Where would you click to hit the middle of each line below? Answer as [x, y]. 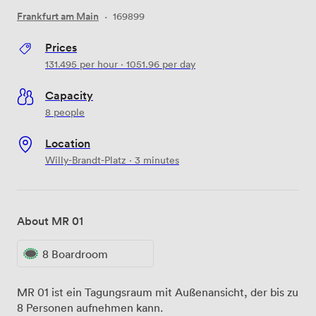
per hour [97, 63]
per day [177, 63]
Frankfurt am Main [58, 16]
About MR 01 [50, 220]
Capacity [69, 95]
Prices [61, 47]
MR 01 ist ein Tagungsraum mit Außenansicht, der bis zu [158, 292]
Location [68, 143]
